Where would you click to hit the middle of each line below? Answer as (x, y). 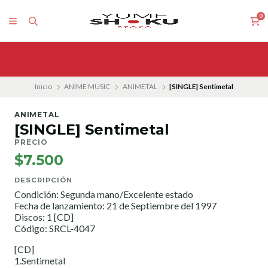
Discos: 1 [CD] (44, 217)
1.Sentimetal (40, 261)
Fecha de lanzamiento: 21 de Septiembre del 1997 (115, 206)
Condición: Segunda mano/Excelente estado (104, 194)
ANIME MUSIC (87, 87)
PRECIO (31, 142)
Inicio (43, 87)
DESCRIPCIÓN (43, 180)
